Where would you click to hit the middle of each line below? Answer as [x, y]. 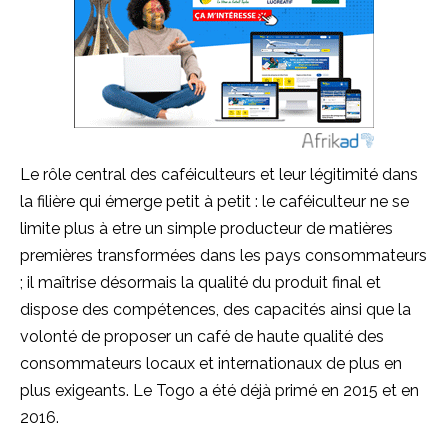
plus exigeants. [74, 390]
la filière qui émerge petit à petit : [139, 201]
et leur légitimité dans [337, 174]
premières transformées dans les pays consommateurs [223, 255]
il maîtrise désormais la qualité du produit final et [202, 282]
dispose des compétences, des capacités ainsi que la [215, 309]
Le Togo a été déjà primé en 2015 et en [274, 390]
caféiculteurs [208, 174]
